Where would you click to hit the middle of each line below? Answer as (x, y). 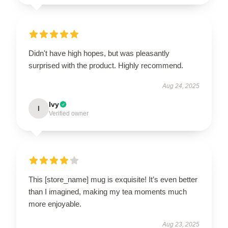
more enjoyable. (55, 204)
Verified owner (69, 113)
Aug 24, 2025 (181, 86)
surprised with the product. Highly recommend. (106, 65)
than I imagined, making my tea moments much (108, 192)
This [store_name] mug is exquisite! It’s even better (113, 179)
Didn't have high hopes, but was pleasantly (99, 53)
